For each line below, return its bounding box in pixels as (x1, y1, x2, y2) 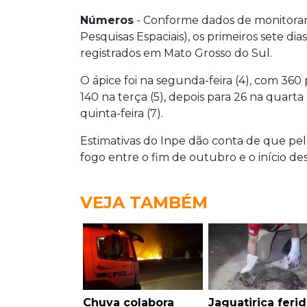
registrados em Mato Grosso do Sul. (80, 47, 272, 60)
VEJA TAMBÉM (80, 193, 208, 213)
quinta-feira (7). (80, 107, 163, 121)
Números (80, 14, 134, 27)
